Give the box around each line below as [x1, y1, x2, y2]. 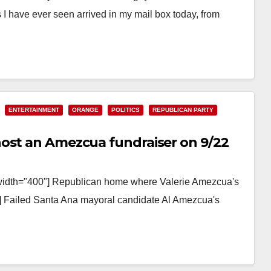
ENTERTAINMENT [8, 106, 59, 113]
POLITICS [111, 106, 140, 113]
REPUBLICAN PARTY [152, 106, 214, 113]
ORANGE [72, 106, 99, 113]
